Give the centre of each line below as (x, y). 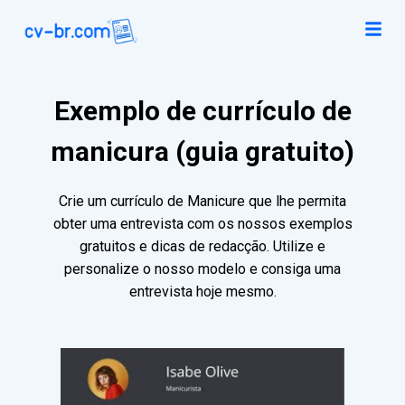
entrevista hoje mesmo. (202, 292)
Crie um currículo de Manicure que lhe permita (202, 202)
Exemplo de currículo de (202, 111)
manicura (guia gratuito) (202, 152)
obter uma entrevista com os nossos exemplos (202, 224)
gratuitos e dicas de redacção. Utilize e (202, 247)
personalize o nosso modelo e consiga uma (202, 269)
